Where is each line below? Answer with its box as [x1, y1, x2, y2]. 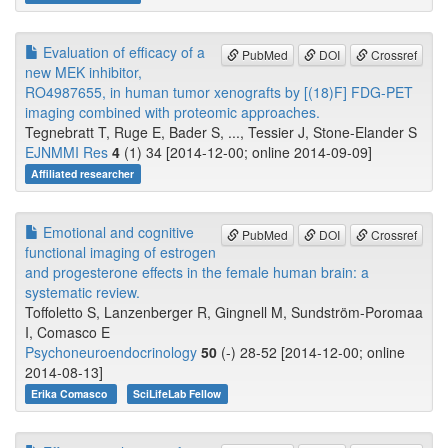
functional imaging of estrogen [25, 242, 216, 263]
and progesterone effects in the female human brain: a [25, 262, 369, 283]
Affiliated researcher [31, 166, 135, 182]
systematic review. [25, 282, 140, 303]
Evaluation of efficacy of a [39, 42, 205, 63]
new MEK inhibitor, [25, 62, 142, 83]
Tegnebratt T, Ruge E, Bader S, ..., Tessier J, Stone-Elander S [25, 122, 417, 143]
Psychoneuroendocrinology [25, 342, 197, 363]
